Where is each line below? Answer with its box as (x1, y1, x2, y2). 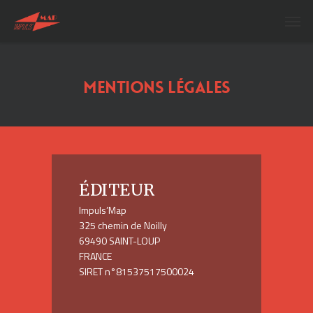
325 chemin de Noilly (79, 218, 167, 233)
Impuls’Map (79, 203, 126, 217)
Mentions (82, 77, 163, 99)
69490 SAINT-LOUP (79, 233, 160, 248)
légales (168, 77, 231, 99)
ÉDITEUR (79, 180, 155, 200)
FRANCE (79, 249, 112, 263)
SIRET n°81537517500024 (79, 264, 194, 279)
